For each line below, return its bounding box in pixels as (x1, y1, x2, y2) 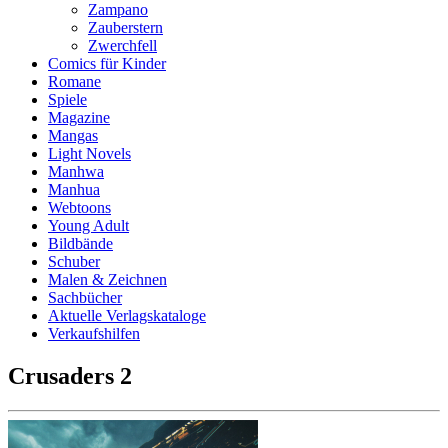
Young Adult (48, 217, 129, 234)
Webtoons (48, 199, 111, 216)
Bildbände (48, 235, 113, 252)
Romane (48, 73, 101, 90)
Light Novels (48, 145, 131, 162)
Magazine (48, 109, 110, 126)
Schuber (48, 253, 100, 270)
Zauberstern (88, 19, 163, 36)
